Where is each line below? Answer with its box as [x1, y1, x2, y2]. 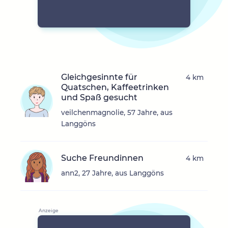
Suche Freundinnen [61, 153, 144, 163]
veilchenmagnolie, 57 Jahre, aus [61, 108, 173, 117]
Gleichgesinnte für [61, 72, 137, 82]
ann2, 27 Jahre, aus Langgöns [61, 169, 164, 178]
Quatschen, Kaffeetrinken [61, 82, 169, 93]
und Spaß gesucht [61, 93, 137, 103]
